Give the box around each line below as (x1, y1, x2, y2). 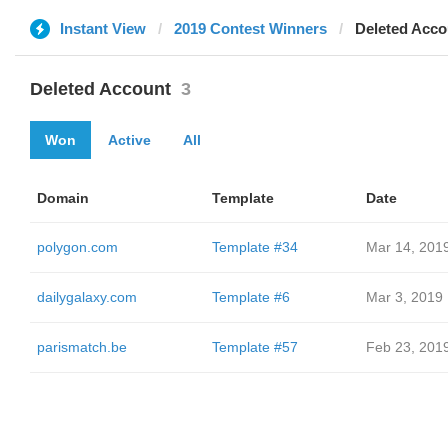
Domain (37, 190, 89, 206)
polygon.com (37, 239, 118, 255)
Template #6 (212, 289, 290, 305)
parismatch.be (37, 339, 127, 355)
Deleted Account (30, 79, 171, 99)
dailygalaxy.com (37, 289, 137, 305)
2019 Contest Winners (174, 20, 327, 37)
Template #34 (212, 239, 298, 255)
